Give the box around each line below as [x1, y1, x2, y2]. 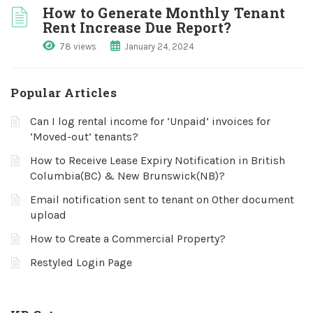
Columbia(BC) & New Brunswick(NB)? [30, 169, 225, 182]
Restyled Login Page [30, 256, 132, 269]
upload [30, 208, 66, 221]
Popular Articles [10, 85, 117, 101]
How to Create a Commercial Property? [30, 232, 226, 245]
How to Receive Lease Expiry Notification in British [30, 154, 285, 167]
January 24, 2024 [124, 41, 194, 52]
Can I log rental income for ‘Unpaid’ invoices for [30, 115, 270, 128]
